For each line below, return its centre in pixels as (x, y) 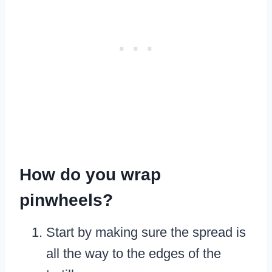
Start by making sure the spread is (146, 233)
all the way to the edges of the (134, 254)
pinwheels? (66, 200)
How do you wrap (90, 175)
